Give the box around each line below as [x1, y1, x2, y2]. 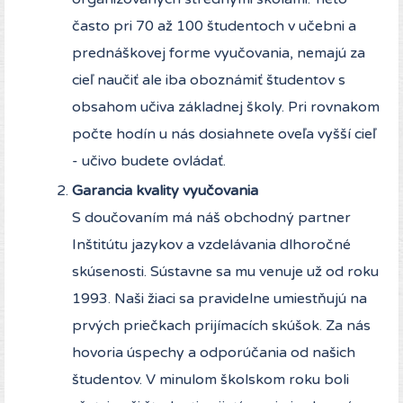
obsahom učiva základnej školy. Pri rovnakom [72, 98, 380, 117]
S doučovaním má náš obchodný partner [72, 209, 351, 228]
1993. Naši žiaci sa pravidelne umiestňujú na [72, 290, 367, 309]
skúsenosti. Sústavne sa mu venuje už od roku [72, 263, 379, 282]
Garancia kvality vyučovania [72, 182, 258, 201]
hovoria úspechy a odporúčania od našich [72, 344, 355, 363]
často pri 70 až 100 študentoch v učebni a [72, 17, 356, 36]
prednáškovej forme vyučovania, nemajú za [72, 44, 365, 63]
